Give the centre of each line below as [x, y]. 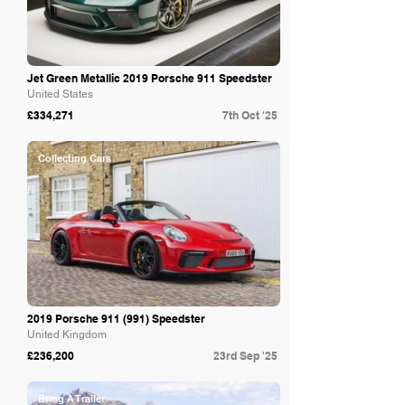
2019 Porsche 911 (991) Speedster [116, 319]
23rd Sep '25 [245, 356]
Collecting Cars [75, 158]
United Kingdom [67, 334]
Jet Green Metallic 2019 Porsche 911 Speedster [150, 78]
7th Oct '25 [250, 115]
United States [60, 94]
